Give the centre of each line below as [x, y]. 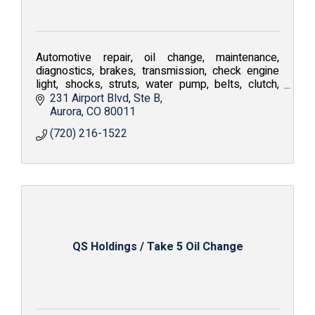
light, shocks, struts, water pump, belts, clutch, [157, 84]
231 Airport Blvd [89, 98]
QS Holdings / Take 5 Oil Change [157, 246]
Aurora [66, 111]
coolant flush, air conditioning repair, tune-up [142, 98]
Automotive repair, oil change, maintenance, [157, 58]
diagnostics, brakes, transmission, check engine [157, 71]
